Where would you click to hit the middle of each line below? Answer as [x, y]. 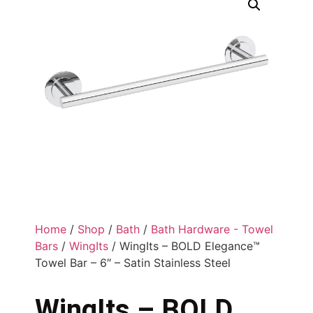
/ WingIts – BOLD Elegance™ [184, 246]
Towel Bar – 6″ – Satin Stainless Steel [133, 262]
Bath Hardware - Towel [212, 229]
